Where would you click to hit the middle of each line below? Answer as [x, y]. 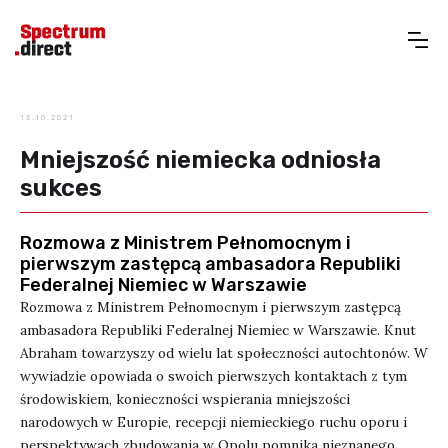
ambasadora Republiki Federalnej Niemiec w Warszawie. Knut [218, 330]
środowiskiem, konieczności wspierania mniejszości [185, 399]
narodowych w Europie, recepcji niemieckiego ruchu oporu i [213, 422]
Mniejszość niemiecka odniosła [200, 160]
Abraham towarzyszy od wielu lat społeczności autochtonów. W [224, 353]
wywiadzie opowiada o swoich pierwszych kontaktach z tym [213, 376]
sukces [61, 188]
